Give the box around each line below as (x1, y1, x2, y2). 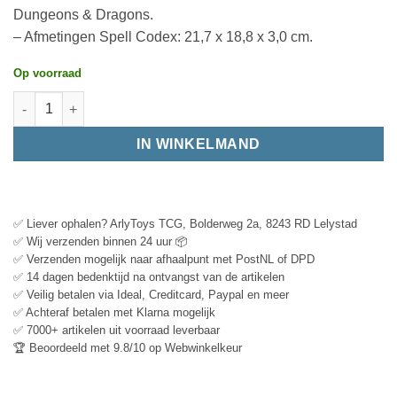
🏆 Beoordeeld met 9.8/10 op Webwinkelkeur (13, 341, 242, 355)
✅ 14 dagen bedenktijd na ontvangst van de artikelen (13, 270, 284, 284)
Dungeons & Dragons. (13, 6, 153, 22)
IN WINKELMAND (136, 136, 261, 152)
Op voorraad (13, 66, 82, 80)
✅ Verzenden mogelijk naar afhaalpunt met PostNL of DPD (13, 253, 315, 267)
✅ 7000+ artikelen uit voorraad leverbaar (13, 323, 220, 338)
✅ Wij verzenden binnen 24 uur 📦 (13, 235, 188, 249)
